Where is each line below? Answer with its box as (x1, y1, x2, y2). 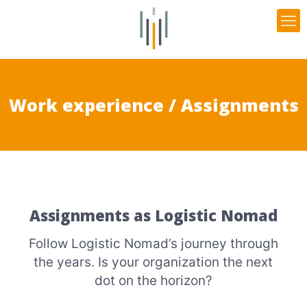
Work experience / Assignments (8, 93, 299, 116)
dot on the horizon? (94, 273, 212, 288)
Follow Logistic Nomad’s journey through (28, 236, 278, 251)
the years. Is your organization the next (34, 254, 273, 270)
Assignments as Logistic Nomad (29, 205, 278, 225)
